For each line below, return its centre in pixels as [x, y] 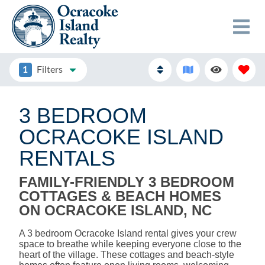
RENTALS [67, 158]
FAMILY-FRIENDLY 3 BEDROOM [127, 182]
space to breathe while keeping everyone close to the [130, 244]
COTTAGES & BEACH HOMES [120, 196]
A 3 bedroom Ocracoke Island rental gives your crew [128, 233]
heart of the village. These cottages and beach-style [127, 254]
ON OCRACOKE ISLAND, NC [115, 210]
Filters [49, 70]
